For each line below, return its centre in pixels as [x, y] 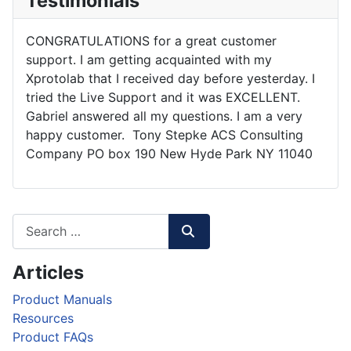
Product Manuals [62, 299]
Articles [48, 272]
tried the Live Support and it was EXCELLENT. [163, 97]
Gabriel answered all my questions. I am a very [164, 116]
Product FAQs [53, 337]
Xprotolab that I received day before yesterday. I [170, 78]
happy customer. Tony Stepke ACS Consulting [165, 134]
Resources [43, 318]
